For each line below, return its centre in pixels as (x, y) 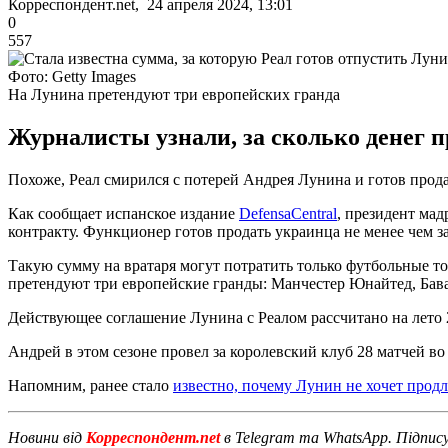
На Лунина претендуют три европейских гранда (174, 94)
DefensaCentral (288, 213)
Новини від (45, 437)
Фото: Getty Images (72, 76)
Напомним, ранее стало (90, 385)
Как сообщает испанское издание (123, 213)
